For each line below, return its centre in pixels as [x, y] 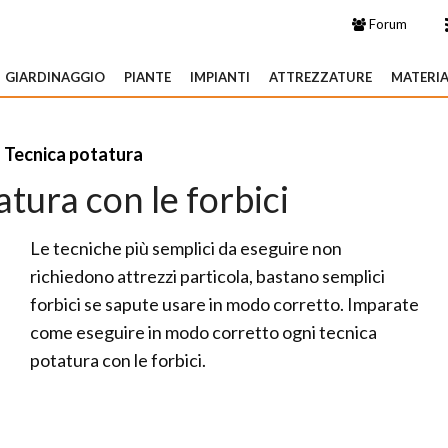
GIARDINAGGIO [55, 77]
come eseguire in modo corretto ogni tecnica [203, 332]
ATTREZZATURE [320, 77]
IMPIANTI [220, 77]
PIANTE [147, 77]
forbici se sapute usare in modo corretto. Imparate [224, 304]
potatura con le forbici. [118, 360]
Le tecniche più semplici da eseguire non [186, 248]
